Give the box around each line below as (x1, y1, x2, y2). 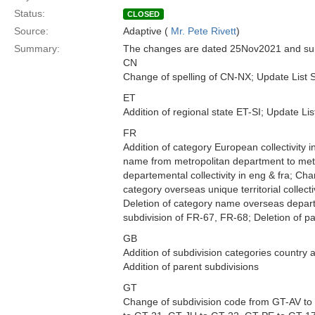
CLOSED (127, 10, 160, 18)
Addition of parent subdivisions (123, 261, 259, 272)
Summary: (14, 43, 60, 54)
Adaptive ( (123, 25, 171, 37)
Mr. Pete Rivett (171, 25, 236, 37)
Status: (14, 8, 45, 19)
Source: (14, 25, 49, 37)
